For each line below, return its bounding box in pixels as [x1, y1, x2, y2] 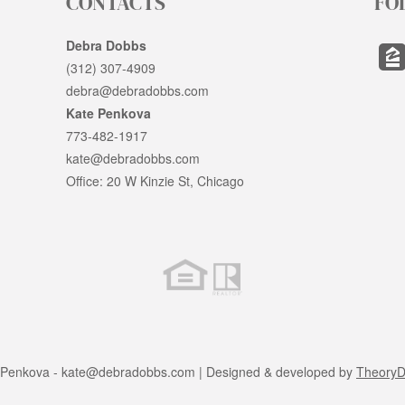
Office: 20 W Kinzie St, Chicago [66, 172, 245, 191]
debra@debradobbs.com [66, 81, 210, 100]
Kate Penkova [66, 104, 152, 123]
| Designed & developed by [195, 363, 356, 381]
